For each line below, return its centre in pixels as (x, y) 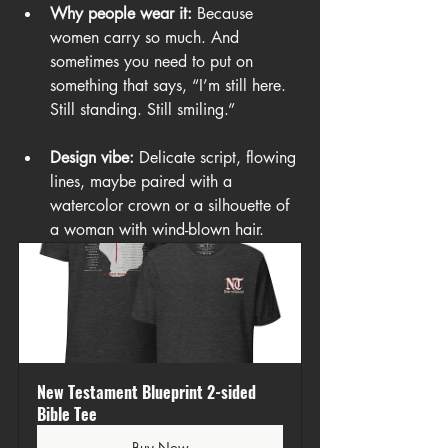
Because (225, 13)
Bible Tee (67, 414)
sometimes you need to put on (154, 61)
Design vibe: (92, 157)
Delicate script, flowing (217, 157)
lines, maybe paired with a (143, 181)
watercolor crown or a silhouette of (172, 205)
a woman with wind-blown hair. (157, 229)
